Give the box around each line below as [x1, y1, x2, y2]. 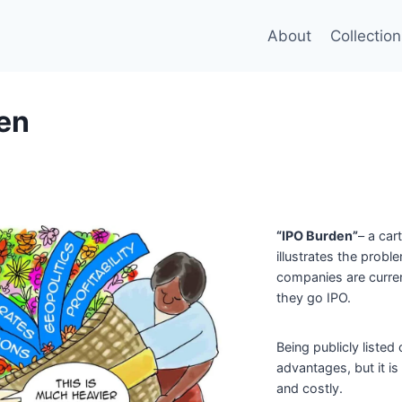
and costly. [276, 380, 344, 396]
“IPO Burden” [276, 227, 359, 243]
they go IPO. [276, 289, 352, 305]
